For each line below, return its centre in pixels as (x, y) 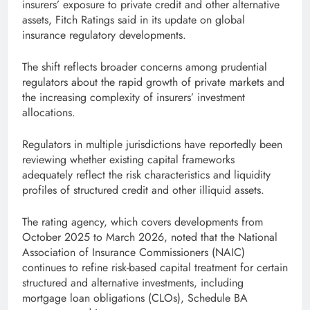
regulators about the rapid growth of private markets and (153, 82)
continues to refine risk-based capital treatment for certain (155, 268)
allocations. (49, 113)
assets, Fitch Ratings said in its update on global (134, 20)
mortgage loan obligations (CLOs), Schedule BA (135, 298)
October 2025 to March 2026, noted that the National (150, 237)
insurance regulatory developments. (104, 35)
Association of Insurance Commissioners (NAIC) (134, 253)
